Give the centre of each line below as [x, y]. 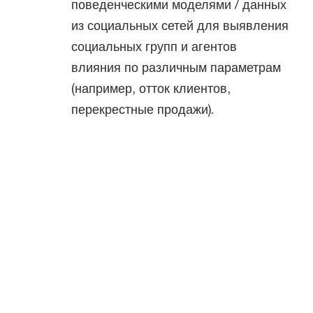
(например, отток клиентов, [151, 88]
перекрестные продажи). [143, 109]
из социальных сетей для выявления [180, 25]
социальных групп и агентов [154, 46]
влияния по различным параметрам [176, 67]
